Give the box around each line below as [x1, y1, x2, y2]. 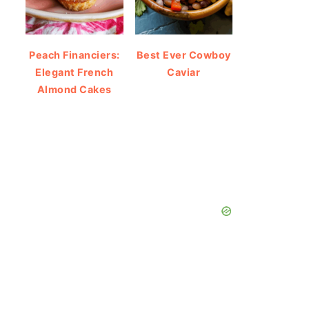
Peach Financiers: [29, 49, 120, 61]
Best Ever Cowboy [136, 49, 231, 61]
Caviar [167, 66, 201, 79]
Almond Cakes [37, 83, 112, 96]
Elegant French [35, 66, 114, 79]
